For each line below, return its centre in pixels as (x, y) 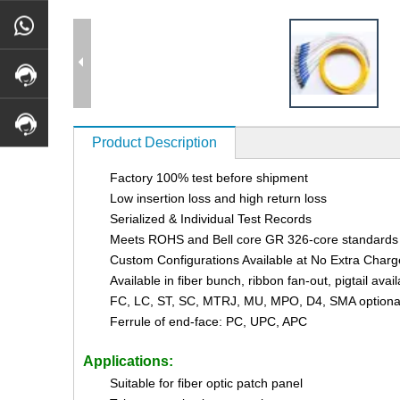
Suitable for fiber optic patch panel (206, 383)
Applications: (128, 361)
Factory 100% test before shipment (209, 177)
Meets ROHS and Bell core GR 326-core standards (254, 239)
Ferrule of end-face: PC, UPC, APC (208, 321)
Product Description (154, 142)
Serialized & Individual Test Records (211, 218)
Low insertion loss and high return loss (218, 198)
